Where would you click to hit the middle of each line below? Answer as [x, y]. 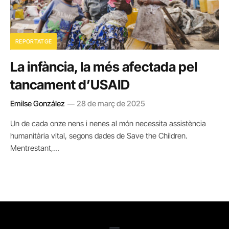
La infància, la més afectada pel [104, 67]
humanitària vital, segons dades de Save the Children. [99, 136]
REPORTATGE [34, 41]
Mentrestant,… [35, 148]
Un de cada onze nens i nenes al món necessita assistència [108, 123]
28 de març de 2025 [111, 104]
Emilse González [38, 104]
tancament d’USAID [70, 85]
